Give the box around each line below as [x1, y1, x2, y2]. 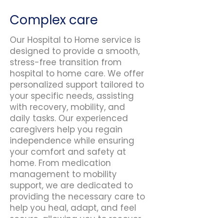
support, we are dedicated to [10, 180, 133, 191]
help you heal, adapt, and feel [10, 202, 136, 214]
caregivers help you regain [10, 124, 123, 135]
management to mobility [10, 168, 117, 180]
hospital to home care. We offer [10, 68, 144, 79]
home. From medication [10, 157, 111, 169]
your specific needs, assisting [10, 90, 134, 102]
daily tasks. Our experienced [10, 112, 128, 124]
